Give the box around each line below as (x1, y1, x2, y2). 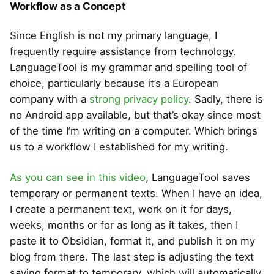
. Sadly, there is (188, 93, 263, 106)
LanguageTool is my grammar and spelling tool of (10, 61, 247, 74)
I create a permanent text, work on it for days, (10, 203, 232, 216)
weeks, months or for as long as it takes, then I (10, 219, 238, 232)
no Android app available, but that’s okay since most (10, 109, 261, 122)
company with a (10, 93, 89, 106)
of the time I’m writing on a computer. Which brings (10, 125, 257, 138)
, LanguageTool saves (146, 171, 250, 184)
